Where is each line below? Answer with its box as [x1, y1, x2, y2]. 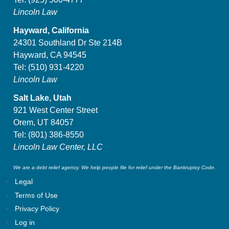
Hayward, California [13, 26, 89, 35]
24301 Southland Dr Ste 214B [13, 38, 122, 47]
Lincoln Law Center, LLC [13, 143, 103, 151]
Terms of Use [14, 191, 58, 199]
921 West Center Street [13, 106, 98, 114]
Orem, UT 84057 [13, 118, 74, 127]
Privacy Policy [14, 204, 59, 213]
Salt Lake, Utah [13, 93, 72, 102]
